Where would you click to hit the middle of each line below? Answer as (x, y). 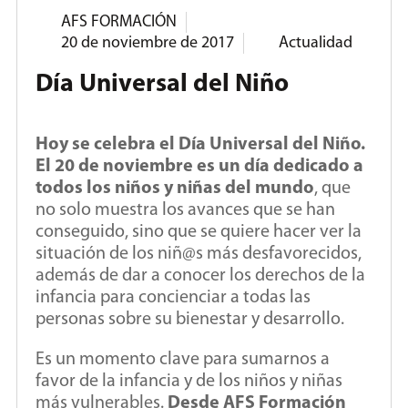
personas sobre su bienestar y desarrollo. (190, 319)
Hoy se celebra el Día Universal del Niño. (200, 144)
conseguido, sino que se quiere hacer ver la (199, 232)
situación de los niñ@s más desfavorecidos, (199, 254)
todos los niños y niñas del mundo (175, 188)
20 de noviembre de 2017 (148, 43)
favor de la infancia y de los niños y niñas (189, 381)
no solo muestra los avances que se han (185, 210)
